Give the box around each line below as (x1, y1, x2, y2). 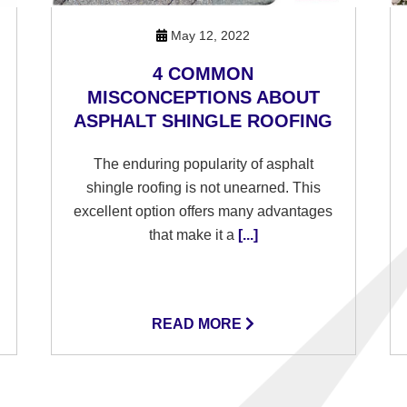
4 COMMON (153, 64, 254, 84)
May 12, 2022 (167, 28, 251, 43)
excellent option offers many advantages (74, 203, 333, 219)
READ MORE (152, 316, 246, 332)
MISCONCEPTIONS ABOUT (86, 87, 320, 107)
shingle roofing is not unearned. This (85, 180, 321, 195)
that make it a (148, 227, 234, 243)
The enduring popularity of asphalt (93, 156, 313, 172)
